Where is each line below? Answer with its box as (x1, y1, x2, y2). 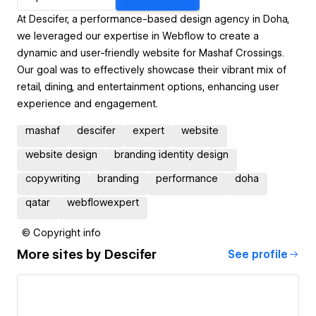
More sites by (17, 247, 104, 262)
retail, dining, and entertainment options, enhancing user (17, 80, 279, 92)
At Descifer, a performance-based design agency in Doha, (17, 13, 289, 25)
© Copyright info (22, 226, 101, 238)
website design (25, 148, 97, 160)
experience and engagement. (17, 97, 158, 109)
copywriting (25, 172, 80, 184)
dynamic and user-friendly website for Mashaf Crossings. (17, 47, 284, 59)
